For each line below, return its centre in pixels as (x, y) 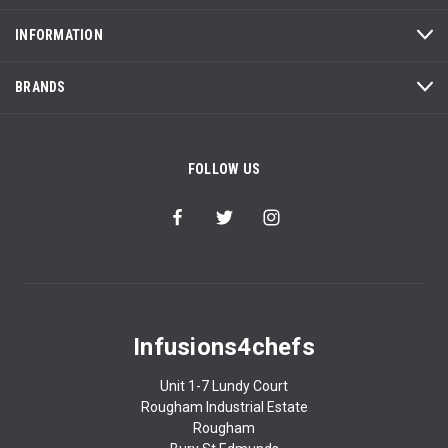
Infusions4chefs (224, 346)
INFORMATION (59, 34)
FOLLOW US (224, 168)
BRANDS (40, 86)
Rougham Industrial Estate (224, 406)
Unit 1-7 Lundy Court (224, 385)
